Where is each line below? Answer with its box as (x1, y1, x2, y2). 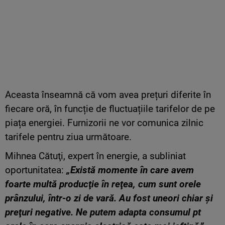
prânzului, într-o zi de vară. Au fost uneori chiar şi (5, 192, 213, 204)
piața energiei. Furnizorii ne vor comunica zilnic (5, 117, 203, 129)
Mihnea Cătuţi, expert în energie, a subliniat (5, 150, 186, 162)
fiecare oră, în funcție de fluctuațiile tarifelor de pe (5, 103, 215, 115)
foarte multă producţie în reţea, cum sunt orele (5, 178, 201, 190)
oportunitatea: (5, 164, 66, 176)
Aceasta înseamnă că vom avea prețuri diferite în (5, 89, 211, 101)
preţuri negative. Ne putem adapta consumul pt (5, 206, 201, 218)
